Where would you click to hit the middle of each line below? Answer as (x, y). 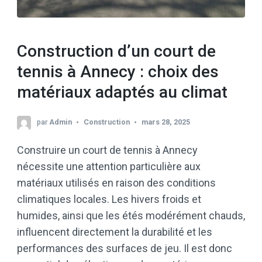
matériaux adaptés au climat (122, 92)
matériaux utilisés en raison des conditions (116, 183)
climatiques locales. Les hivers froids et (109, 199)
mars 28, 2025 (166, 122)
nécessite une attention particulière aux (109, 167)
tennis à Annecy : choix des (118, 71)
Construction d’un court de (116, 51)
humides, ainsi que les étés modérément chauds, (131, 216)
